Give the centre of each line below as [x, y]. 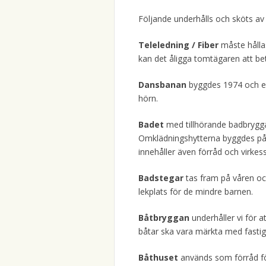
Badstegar [161, 178]
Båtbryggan [164, 218]
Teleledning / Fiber [178, 45]
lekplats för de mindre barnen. [196, 192]
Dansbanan [162, 85]
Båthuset [158, 258]
